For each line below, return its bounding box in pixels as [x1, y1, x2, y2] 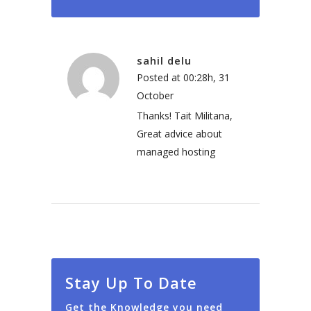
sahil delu [137, 53, 192, 67]
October [137, 88, 174, 102]
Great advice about [137, 126, 222, 140]
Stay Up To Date [65, 271, 197, 293]
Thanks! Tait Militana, [137, 108, 233, 122]
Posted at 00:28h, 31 [137, 70, 230, 84]
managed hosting [137, 144, 215, 158]
